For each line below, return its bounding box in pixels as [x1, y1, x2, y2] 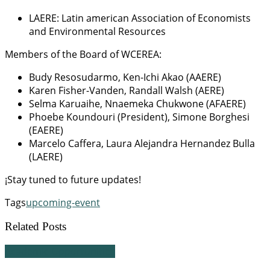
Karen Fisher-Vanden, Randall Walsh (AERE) [29, 83, 224, 97]
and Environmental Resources [29, 24, 166, 38]
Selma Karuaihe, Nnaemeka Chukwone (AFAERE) [29, 96, 246, 110]
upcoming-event [26, 195, 100, 209]
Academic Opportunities [5, 245, 115, 259]
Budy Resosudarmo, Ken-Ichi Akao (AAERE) [29, 70, 221, 84]
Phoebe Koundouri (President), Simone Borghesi [29, 110, 250, 124]
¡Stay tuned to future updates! [5, 172, 141, 186]
